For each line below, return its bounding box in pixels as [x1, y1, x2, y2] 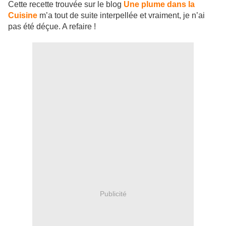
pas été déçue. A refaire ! [8, 22, 98, 31]
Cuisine [8, 11, 37, 20]
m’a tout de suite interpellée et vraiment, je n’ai [37, 11, 205, 20]
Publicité [99, 189, 127, 198]
